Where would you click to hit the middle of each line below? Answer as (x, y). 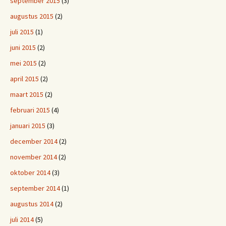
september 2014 (35, 188)
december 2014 (34, 141)
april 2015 (24, 79)
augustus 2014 (32, 204)
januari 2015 (28, 126)
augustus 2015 (32, 16)
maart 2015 (27, 94)
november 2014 (34, 157)
